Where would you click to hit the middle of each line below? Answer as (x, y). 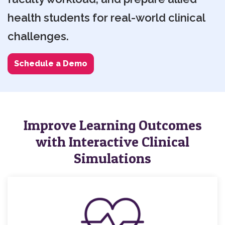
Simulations (113, 158)
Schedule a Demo (51, 64)
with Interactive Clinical (113, 142)
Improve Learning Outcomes (113, 125)
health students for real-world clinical (106, 18)
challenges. (38, 36)
